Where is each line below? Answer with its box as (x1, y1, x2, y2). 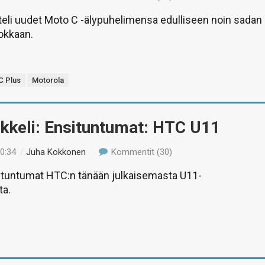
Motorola (32, 76, 64, 85)
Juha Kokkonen (26, 147, 86, 157)
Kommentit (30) (108, 147, 172, 157)
